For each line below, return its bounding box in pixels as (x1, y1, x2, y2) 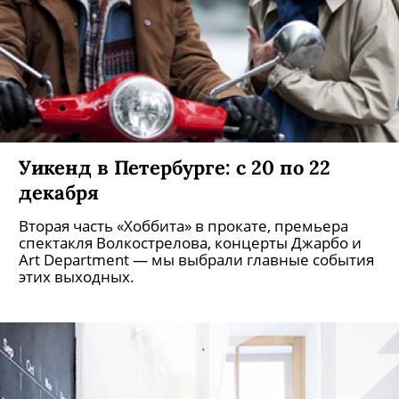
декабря (19, 179, 99, 205)
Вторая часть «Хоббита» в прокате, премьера (19, 216, 348, 236)
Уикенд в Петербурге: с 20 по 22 (19, 154, 330, 180)
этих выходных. (19, 266, 134, 287)
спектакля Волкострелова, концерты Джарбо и (19, 232, 362, 253)
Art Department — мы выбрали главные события (19, 249, 374, 270)
